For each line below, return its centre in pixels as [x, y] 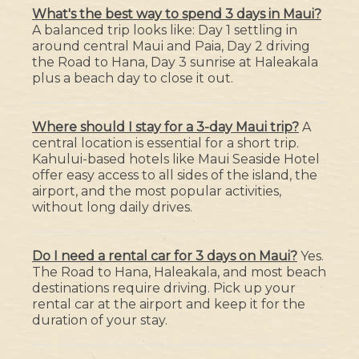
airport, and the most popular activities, [157, 192]
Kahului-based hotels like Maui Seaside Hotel [176, 159]
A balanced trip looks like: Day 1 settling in [165, 30]
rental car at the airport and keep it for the [169, 305]
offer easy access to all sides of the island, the [175, 175]
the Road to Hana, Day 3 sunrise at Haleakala [175, 63]
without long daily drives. [112, 208]
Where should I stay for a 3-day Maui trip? [165, 127]
